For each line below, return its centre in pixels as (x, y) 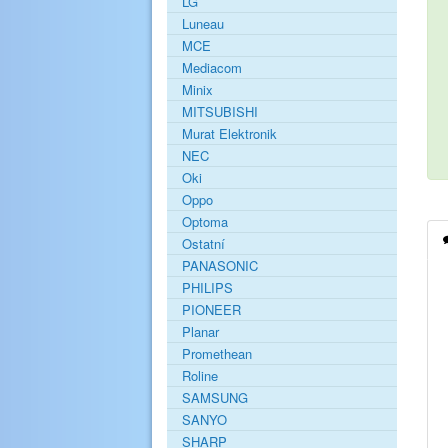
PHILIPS (207, 288)
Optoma (205, 222)
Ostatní (203, 244)
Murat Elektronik (229, 134)
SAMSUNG (215, 398)
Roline (200, 376)
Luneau (203, 24)
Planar (200, 332)
